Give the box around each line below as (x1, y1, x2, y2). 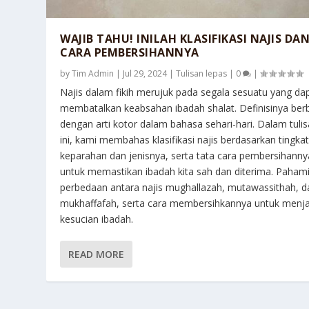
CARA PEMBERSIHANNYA (60, 45, 199, 61)
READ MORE (68, 248, 125, 261)
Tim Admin (72, 68, 114, 80)
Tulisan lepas (176, 68, 228, 80)
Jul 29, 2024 (123, 68, 168, 80)
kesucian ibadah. (60, 212, 134, 226)
